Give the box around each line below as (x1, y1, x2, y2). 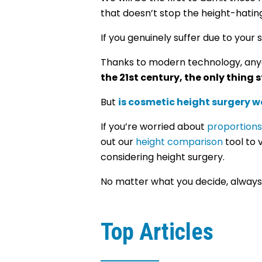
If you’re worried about (101, 120, 207, 133)
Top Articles (101, 218, 213, 246)
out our (101, 135, 136, 149)
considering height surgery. (101, 150, 225, 164)
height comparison (136, 135, 223, 149)
